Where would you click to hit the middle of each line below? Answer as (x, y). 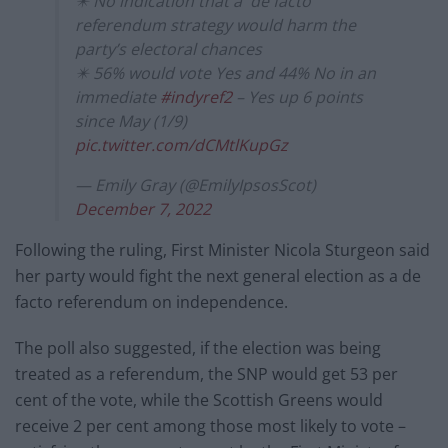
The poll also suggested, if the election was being (198, 347)
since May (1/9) (131, 120)
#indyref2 (196, 96)
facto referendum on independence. (151, 301)
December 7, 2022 (143, 208)
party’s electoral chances (168, 48)
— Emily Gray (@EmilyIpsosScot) (195, 184)
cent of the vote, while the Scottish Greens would (199, 399)
